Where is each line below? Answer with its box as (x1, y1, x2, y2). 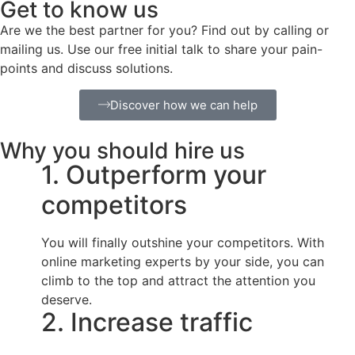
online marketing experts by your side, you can (41, 253, 324, 269)
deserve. (41, 291, 92, 307)
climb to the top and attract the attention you (41, 272, 315, 288)
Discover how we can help (109, 97, 258, 113)
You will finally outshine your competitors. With (41, 234, 324, 250)
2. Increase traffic (41, 306, 253, 338)
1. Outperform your (41, 158, 266, 190)
